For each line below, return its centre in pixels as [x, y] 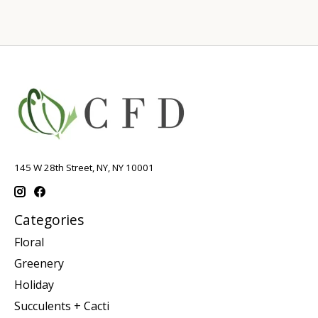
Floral [29, 242]
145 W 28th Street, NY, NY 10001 [84, 168]
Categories [49, 219]
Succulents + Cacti [62, 306]
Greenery [39, 264]
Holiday [34, 285]
